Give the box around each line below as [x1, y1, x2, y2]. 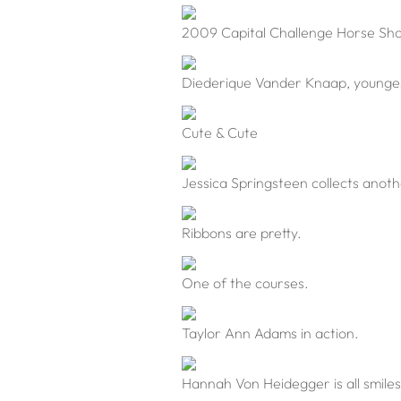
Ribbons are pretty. [182, 224, 302, 243]
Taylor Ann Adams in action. [182, 324, 359, 343]
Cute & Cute [182, 124, 258, 142]
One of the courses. [182, 274, 309, 293]
